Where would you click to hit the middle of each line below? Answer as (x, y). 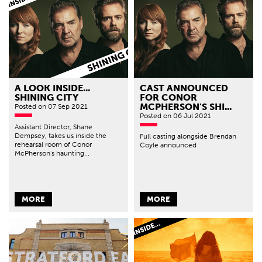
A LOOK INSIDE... (52, 88)
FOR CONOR (168, 98)
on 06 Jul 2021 (187, 116)
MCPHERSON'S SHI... (186, 107)
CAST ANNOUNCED (184, 88)
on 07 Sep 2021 (63, 107)
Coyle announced (168, 145)
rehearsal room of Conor (53, 145)
